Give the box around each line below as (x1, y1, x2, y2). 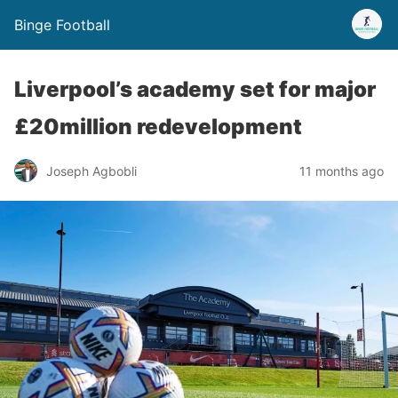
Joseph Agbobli (46, 163, 137, 179)
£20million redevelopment (14, 114, 302, 139)
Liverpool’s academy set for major (14, 76, 376, 102)
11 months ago (299, 163, 384, 179)
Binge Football (14, 16, 110, 34)
